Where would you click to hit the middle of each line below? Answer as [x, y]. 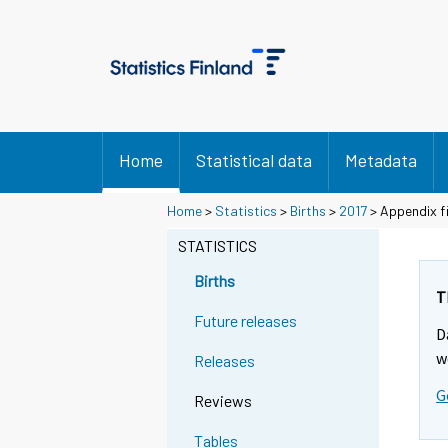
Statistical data [254, 160]
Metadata [381, 160]
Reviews [223, 401]
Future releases [246, 321]
